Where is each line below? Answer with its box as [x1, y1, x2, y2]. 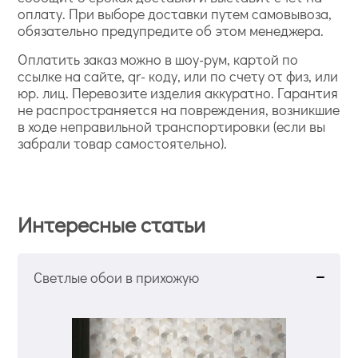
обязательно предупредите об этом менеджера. [18, 20, 324, 40]
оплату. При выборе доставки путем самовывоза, [18, 3, 332, 23]
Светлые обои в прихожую [34, 267, 200, 287]
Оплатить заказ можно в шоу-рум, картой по [18, 49, 299, 69]
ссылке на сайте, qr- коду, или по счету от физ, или [18, 66, 339, 86]
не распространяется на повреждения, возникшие [18, 99, 340, 119]
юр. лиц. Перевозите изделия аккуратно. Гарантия [18, 82, 339, 102]
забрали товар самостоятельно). [18, 133, 228, 153]
